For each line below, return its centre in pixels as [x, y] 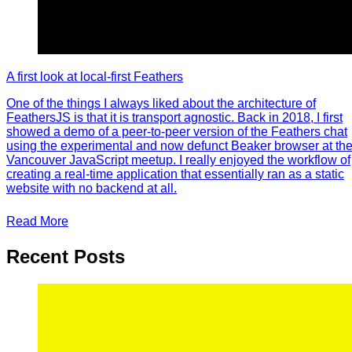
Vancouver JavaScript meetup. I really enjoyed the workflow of [178, 159]
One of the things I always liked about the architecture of [161, 103]
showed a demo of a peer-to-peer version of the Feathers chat [177, 131]
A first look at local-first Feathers [95, 76]
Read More [37, 221]
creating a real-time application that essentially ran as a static [175, 174]
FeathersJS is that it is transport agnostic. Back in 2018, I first [174, 117]
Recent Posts [66, 256]
